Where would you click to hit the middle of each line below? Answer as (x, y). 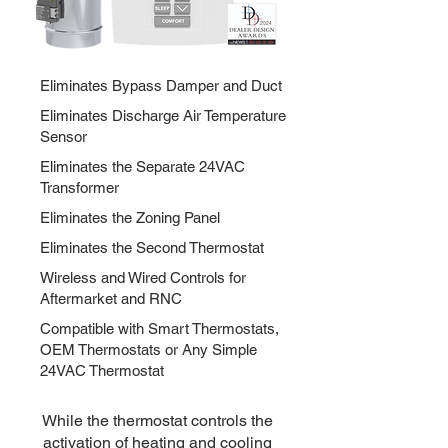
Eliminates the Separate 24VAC (142, 166)
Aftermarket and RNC (111, 298)
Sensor (63, 136)
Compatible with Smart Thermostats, (159, 328)
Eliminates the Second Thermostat (152, 247)
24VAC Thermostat (102, 370)
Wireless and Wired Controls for (143, 277)
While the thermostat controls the (157, 420)
